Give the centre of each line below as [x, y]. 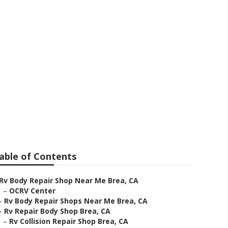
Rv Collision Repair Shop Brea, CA [69, 221]
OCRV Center [32, 191]
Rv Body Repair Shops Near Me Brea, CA [76, 201]
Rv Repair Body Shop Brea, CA [57, 211]
